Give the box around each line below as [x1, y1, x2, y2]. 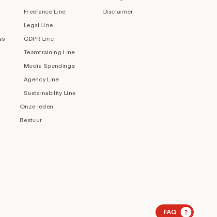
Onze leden [20, 103, 54, 109]
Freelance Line [24, 8, 66, 15]
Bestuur [20, 116, 42, 123]
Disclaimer [103, 8, 133, 15]
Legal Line [24, 21, 53, 28]
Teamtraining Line [24, 48, 75, 55]
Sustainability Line [24, 89, 76, 96]
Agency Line [24, 76, 59, 82]
